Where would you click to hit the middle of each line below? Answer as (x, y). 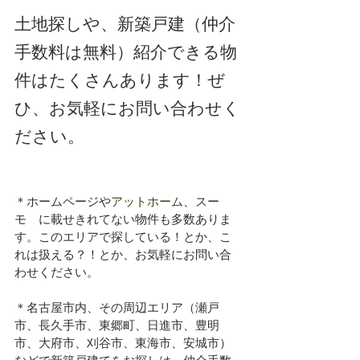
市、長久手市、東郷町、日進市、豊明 (117, 325)
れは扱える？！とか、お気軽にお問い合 (123, 255)
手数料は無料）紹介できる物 (126, 53)
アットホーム (147, 202)
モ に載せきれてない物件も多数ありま (123, 219)
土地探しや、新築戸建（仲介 (125, 25)
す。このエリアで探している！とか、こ (123, 237)
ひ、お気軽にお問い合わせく (127, 109)
